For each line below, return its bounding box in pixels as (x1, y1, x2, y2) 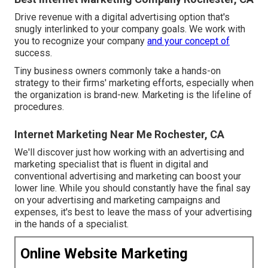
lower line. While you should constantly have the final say (14, 182, 251, 194)
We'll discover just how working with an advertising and (14, 146, 244, 158)
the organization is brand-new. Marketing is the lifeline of (14, 89, 252, 100)
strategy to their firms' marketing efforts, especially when (14, 77, 254, 89)
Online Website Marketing (20, 245, 188, 262)
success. (14, 47, 52, 59)
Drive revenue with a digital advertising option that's (14, 11, 230, 23)
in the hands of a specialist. (14, 218, 129, 230)
